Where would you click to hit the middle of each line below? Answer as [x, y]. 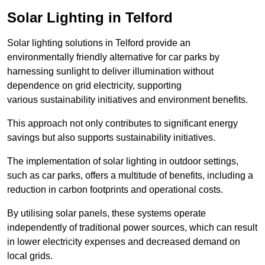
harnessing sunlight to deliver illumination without [110, 72]
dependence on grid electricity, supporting [94, 86]
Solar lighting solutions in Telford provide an [99, 43]
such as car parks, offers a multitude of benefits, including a [130, 176]
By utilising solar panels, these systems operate [106, 214]
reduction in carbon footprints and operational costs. [115, 190]
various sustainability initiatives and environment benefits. [127, 100]
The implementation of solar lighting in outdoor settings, [123, 161]
